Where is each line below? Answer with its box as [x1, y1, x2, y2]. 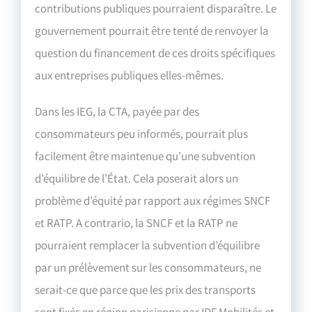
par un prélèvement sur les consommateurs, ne [35, 259, 262, 275]
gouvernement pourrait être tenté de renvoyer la [35, 22, 270, 38]
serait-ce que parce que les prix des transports [35, 281, 256, 297]
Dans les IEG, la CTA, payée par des [35, 103, 200, 119]
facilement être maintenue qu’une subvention [35, 148, 256, 164]
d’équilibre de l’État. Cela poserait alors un [35, 170, 239, 186]
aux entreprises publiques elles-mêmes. [35, 67, 224, 83]
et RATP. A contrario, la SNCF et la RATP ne [35, 214, 238, 231]
